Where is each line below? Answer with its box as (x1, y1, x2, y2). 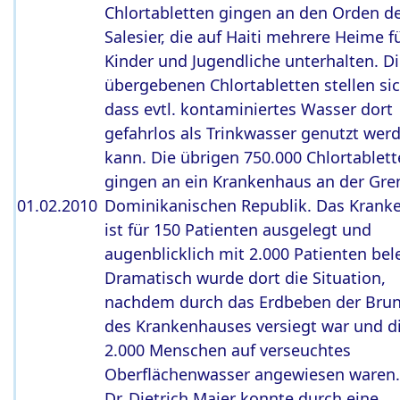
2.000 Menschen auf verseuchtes (104, 339, 351, 361)
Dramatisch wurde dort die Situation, (104, 267, 386, 288)
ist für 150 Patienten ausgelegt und (104, 219, 371, 240)
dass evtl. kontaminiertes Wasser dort (104, 98, 393, 120)
